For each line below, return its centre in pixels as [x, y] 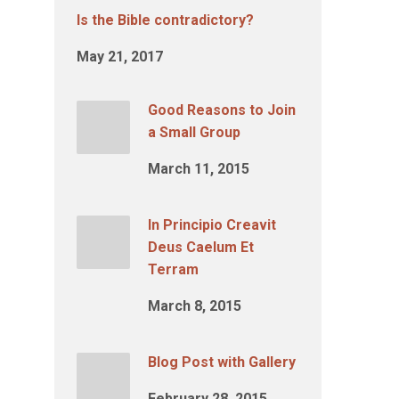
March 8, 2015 [195, 306]
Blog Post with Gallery [222, 362]
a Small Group [194, 132]
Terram [173, 269]
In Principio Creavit [212, 225]
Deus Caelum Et [201, 247]
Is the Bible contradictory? [165, 20]
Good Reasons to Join [222, 110]
